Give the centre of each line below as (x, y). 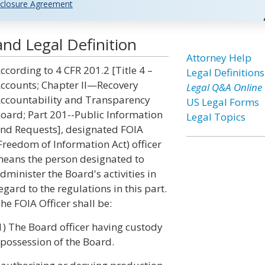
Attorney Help (219, 58)
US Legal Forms (222, 102)
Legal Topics (216, 117)
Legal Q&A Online (224, 87)
